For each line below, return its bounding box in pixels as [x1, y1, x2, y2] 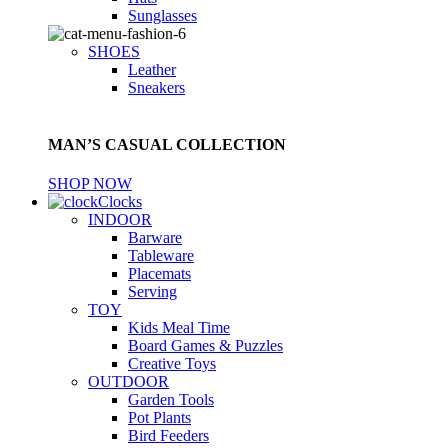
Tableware [128, 247, 194, 265]
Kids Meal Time [128, 319, 230, 337]
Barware [128, 229, 182, 247]
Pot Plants [128, 409, 191, 427]
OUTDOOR [88, 373, 169, 391]
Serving [128, 283, 177, 301]
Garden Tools [128, 391, 214, 409]
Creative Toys [128, 355, 216, 373]
